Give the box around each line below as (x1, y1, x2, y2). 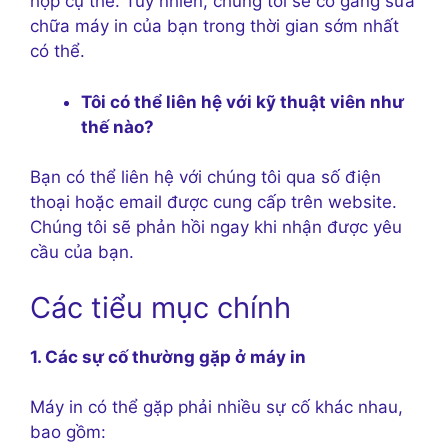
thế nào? (81, 116, 154, 137)
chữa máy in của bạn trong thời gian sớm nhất (30, 16, 399, 37)
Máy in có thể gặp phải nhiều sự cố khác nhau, (30, 397, 403, 418)
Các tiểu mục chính (30, 289, 291, 325)
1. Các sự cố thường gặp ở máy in (30, 346, 306, 367)
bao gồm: (30, 422, 106, 443)
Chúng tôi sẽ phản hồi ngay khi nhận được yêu (30, 217, 402, 238)
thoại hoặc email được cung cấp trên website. (30, 192, 397, 213)
